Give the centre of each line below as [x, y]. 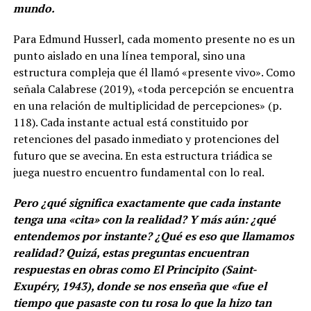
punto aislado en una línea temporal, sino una [129, 55]
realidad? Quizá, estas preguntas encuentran [131, 252]
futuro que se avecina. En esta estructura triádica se [142, 155]
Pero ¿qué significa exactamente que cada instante [146, 202]
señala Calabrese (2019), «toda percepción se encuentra [153, 89]
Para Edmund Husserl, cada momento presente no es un [154, 39]
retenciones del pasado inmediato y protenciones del [146, 138]
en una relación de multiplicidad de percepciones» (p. [147, 105]
